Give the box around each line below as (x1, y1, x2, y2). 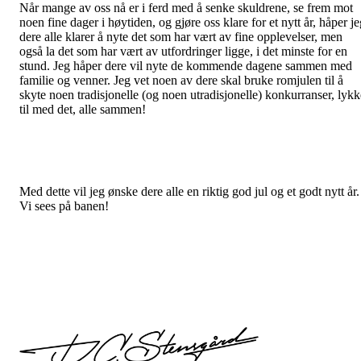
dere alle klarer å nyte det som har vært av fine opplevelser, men (19, 30, 342, 44)
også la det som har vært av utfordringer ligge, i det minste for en (19, 44, 347, 58)
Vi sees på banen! (19, 199, 109, 213)
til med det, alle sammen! (19, 102, 146, 116)
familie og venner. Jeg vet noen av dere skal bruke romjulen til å (19, 73, 343, 87)
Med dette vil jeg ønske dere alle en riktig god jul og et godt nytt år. (19, 185, 359, 198)
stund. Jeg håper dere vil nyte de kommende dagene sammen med (19, 59, 352, 73)
